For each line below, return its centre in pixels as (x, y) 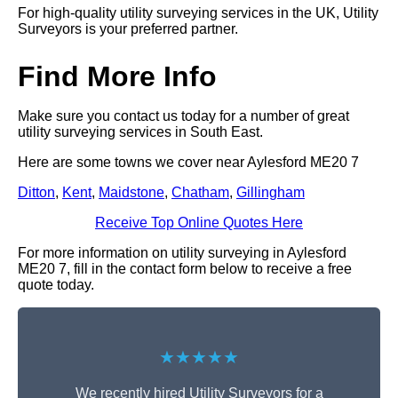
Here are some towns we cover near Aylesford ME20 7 (188, 163)
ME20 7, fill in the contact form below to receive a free (185, 269)
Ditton (36, 193)
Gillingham (271, 193)
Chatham (200, 193)
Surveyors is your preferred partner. (128, 29)
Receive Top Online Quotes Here (199, 223)
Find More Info (117, 77)
